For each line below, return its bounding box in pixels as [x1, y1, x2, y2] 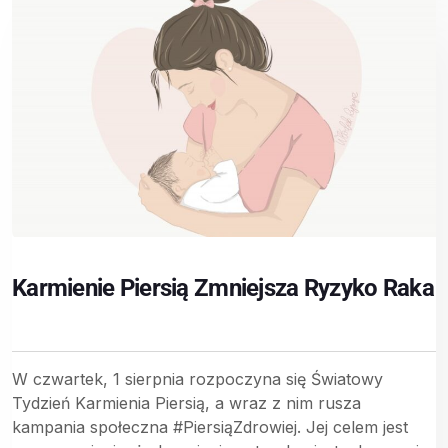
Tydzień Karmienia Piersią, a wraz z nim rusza [12, 392, 361, 413]
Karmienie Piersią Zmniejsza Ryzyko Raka [12, 273, 434, 302]
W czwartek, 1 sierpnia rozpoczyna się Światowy [12, 368, 383, 389]
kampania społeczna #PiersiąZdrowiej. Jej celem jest [12, 416, 408, 437]
